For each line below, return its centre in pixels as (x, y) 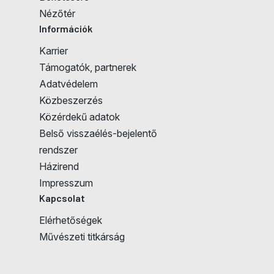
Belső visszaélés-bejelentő (98, 134)
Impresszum (66, 183)
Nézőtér (57, 14)
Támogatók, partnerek (88, 68)
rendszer (58, 150)
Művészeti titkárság (82, 237)
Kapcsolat (62, 198)
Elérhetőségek (71, 220)
